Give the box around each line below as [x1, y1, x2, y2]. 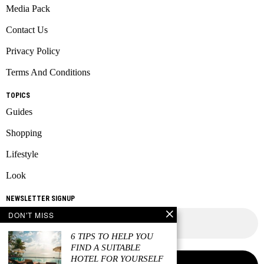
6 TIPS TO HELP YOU [71, 232, 153, 241]
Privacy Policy [6, 46, 60, 57]
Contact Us [6, 25, 48, 35]
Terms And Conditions [6, 67, 90, 78]
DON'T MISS [8, 210, 54, 220]
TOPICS [6, 91, 30, 100]
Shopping [6, 128, 42, 138]
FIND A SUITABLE [71, 243, 140, 252]
